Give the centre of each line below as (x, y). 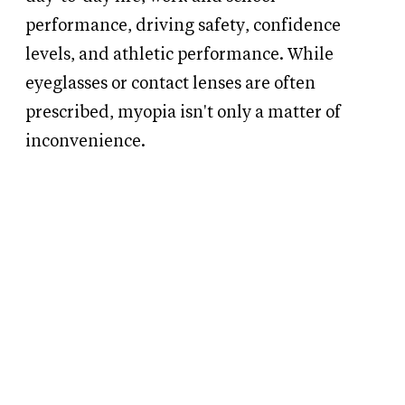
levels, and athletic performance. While (179, 55)
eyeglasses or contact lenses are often (170, 84)
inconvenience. (85, 142)
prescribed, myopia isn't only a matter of (183, 113)
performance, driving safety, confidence (183, 26)
